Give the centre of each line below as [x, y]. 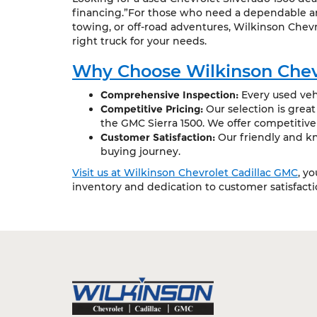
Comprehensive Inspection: [169, 95]
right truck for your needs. [139, 41]
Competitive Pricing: [152, 109]
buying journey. [140, 151]
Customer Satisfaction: [158, 137]
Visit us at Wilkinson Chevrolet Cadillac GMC [185, 173]
